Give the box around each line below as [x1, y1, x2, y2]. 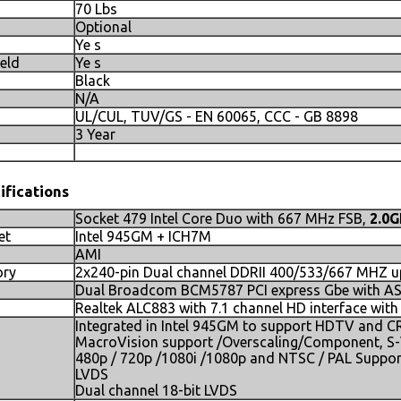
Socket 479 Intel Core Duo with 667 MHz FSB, [75, 210, 370, 226]
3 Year [75, 126, 115, 142]
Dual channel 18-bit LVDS [75, 382, 237, 398]
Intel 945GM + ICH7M [75, 228, 211, 244]
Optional [75, 19, 132, 35]
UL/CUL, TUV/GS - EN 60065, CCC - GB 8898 [75, 108, 358, 124]
